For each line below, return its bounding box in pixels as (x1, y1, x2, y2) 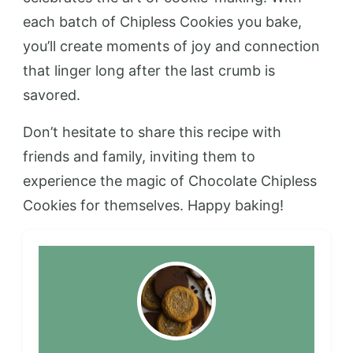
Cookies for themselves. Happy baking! (23, 196, 284, 214)
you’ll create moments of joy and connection (23, 37, 320, 54)
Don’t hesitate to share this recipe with (23, 123, 281, 140)
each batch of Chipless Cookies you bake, (23, 13, 302, 30)
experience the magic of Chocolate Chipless (23, 172, 317, 189)
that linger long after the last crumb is (23, 61, 275, 79)
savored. (23, 86, 80, 103)
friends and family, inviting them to (23, 147, 255, 165)
